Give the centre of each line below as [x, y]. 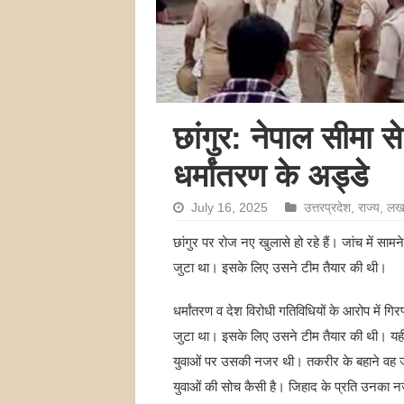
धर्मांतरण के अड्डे [270, 175]
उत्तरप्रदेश [327, 208]
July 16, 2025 [229, 208]
